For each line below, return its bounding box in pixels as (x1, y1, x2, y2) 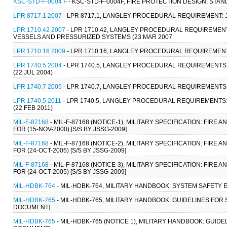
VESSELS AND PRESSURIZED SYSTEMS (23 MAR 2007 (13, 33, 172, 40)
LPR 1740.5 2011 (13, 97, 61, 104)
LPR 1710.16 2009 (13, 48, 65, 54)
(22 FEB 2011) (13, 104, 53, 111)
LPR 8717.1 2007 (13, 12, 62, 19)
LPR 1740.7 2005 (13, 83, 62, 90)
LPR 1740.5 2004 (13, 62, 62, 68)
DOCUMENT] (13, 204, 50, 210)
